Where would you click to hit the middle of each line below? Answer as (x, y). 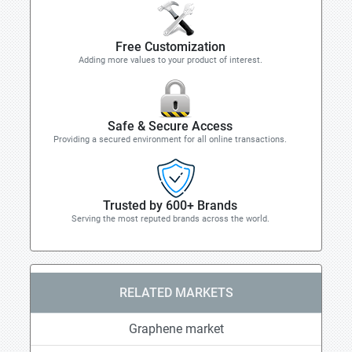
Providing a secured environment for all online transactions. (170, 139)
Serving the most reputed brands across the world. (170, 219)
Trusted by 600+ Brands (170, 205)
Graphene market (176, 329)
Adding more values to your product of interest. (170, 60)
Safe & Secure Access (170, 126)
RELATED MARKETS (176, 293)
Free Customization (170, 47)
